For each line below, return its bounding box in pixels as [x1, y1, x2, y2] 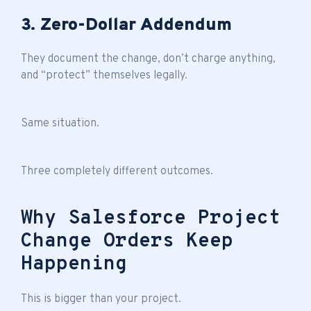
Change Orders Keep [21, 228, 233, 254]
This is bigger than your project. [21, 292, 181, 306]
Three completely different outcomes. [21, 164, 213, 178]
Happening [21, 251, 127, 277]
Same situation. [21, 116, 99, 131]
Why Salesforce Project [21, 205, 280, 231]
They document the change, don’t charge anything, [21, 51, 276, 66]
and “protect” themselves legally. [21, 68, 187, 83]
